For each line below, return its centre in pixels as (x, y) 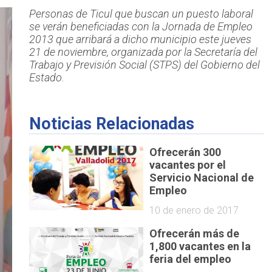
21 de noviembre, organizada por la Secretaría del (143, 52)
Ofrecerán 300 (185, 152)
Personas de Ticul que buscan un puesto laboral (141, 14)
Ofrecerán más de (195, 233)
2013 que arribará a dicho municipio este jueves (140, 39)
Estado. (46, 78)
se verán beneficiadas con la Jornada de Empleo (141, 27)
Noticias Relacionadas (111, 124)
